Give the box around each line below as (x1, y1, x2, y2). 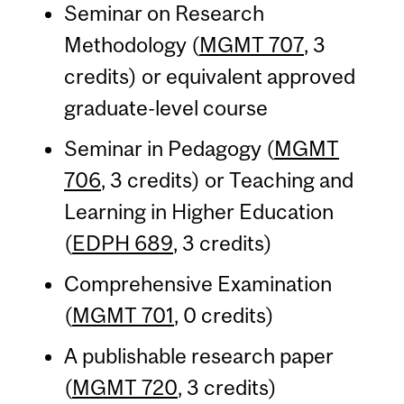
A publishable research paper (63, 343, 334, 368)
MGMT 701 (71, 302, 174, 327)
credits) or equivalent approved (63, 63, 355, 88)
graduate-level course (63, 95, 268, 120)
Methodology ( (63, 32, 199, 57)
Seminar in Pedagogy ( (63, 135, 274, 161)
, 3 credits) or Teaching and (100, 167, 353, 192)
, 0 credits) (173, 302, 274, 327)
